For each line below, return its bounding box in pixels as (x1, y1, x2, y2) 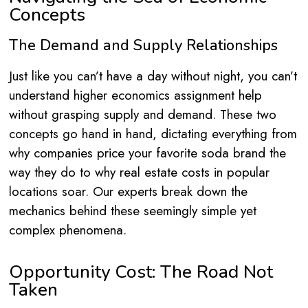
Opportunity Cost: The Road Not (9, 260, 273, 285)
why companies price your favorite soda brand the (9, 143, 286, 162)
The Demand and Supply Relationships (9, 34, 278, 56)
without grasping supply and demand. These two (9, 104, 276, 124)
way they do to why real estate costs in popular (9, 162, 269, 181)
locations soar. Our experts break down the (9, 181, 247, 201)
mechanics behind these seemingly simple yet (9, 201, 256, 220)
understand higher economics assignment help (9, 85, 262, 104)
